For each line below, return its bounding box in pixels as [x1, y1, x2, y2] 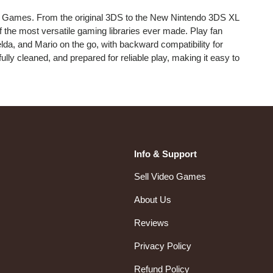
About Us [134, 194, 171, 205]
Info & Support [134, 149, 197, 160]
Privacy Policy [134, 241, 191, 252]
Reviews [134, 218, 169, 229]
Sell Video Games [134, 171, 206, 182]
